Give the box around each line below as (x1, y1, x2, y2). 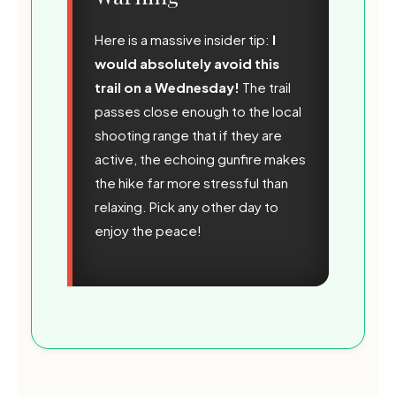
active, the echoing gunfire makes (95, 149, 306, 167)
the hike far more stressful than (95, 173, 288, 191)
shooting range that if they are (95, 126, 282, 143)
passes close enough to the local (95, 102, 301, 119)
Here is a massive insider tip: (95, 30, 272, 48)
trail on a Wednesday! (95, 78, 240, 95)
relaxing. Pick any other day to (95, 197, 278, 215)
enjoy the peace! (95, 221, 202, 239)
